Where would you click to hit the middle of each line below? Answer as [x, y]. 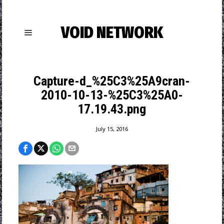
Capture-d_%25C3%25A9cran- [112, 81]
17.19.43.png [112, 109]
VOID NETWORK [112, 32]
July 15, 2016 [112, 129]
